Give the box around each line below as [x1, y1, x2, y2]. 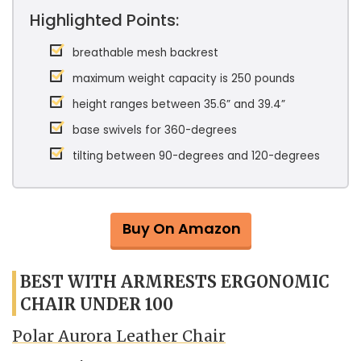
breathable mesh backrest [73, 45, 218, 60]
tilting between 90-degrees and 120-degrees [73, 148, 320, 164]
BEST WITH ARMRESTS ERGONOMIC [20, 272, 330, 292]
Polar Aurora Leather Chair [12, 326, 226, 346]
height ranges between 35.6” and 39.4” [73, 97, 285, 112]
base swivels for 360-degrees [73, 122, 237, 138]
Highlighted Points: [30, 9, 179, 31]
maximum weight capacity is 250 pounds [73, 71, 295, 86]
